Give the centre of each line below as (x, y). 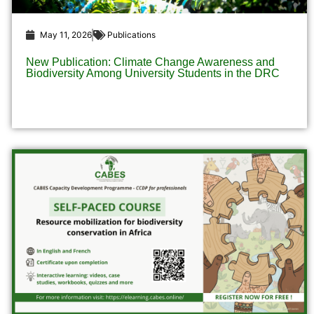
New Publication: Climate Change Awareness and (150, 62)
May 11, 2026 (66, 35)
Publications (131, 35)
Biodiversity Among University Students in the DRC (152, 74)
